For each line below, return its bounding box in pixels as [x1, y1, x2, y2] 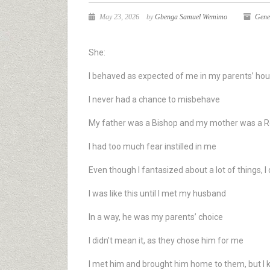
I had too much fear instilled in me [89, 142, 216, 151]
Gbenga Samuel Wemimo [155, 13, 227, 21]
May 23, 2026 [98, 13, 139, 21]
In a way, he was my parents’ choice [89, 212, 223, 222]
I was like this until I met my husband [89, 189, 226, 198]
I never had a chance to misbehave [89, 95, 220, 104]
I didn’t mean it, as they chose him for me [89, 236, 243, 245]
